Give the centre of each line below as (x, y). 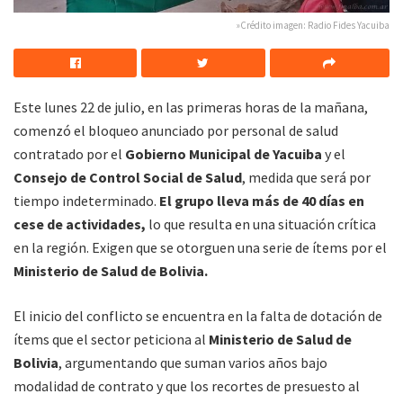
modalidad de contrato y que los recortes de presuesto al (187, 386)
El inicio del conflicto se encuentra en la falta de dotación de (198, 316)
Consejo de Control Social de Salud (128, 178)
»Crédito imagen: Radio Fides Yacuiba (313, 26)
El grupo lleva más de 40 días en (260, 201)
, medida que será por (306, 178)
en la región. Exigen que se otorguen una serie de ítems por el (200, 248)
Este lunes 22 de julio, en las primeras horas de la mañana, (191, 107)
